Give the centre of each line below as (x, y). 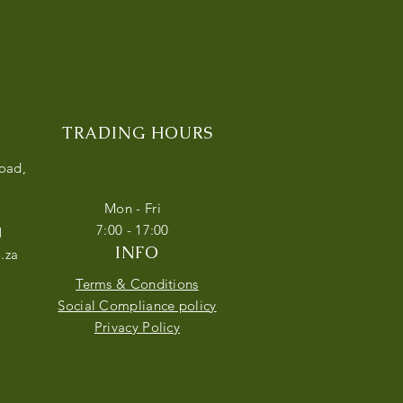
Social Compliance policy (137, 306)
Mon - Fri (133, 209)
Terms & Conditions (137, 284)
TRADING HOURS (138, 133)
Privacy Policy (137, 327)
